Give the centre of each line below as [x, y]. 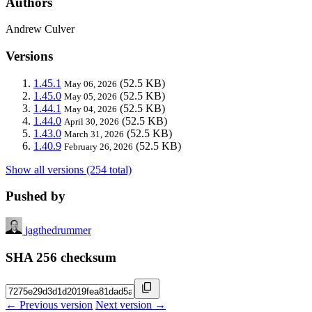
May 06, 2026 [91, 84]
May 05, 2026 [91, 96]
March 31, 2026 [94, 134]
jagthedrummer [58, 231]
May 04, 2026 [91, 109]
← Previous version [49, 304]
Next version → [131, 304]
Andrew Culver [40, 29]
